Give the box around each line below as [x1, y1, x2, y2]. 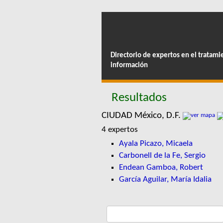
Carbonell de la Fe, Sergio [118, 151, 206, 160]
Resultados [111, 92, 167, 104]
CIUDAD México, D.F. [102, 111, 183, 120]
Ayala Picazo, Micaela [118, 139, 193, 148]
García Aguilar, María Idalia [118, 175, 212, 184]
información [111, 62, 148, 69]
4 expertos [102, 125, 138, 134]
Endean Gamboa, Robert [118, 163, 203, 172]
